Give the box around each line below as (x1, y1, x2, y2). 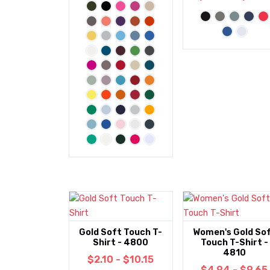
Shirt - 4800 (93, 237, 149, 248)
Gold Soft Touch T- (79, 227, 163, 238)
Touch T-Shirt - (200, 237, 268, 248)
